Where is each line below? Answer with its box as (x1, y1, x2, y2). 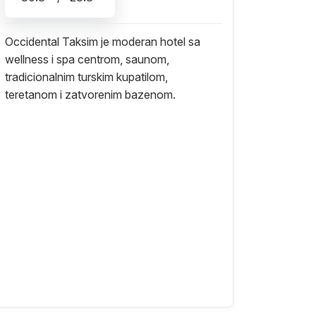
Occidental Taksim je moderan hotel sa (4, 34, 200, 49)
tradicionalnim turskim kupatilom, (4, 69, 168, 84)
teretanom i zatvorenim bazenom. (4, 87, 176, 102)
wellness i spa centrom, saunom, (4, 51, 169, 66)
